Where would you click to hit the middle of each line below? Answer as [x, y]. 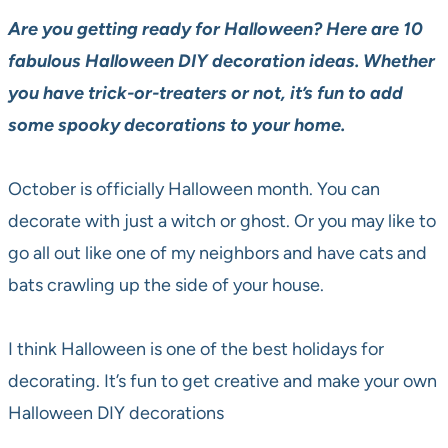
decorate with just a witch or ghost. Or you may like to [222, 221]
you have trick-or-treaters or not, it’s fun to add [205, 93]
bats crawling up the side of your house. [166, 285]
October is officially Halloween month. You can [194, 189]
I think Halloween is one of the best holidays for [196, 349]
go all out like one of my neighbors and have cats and [217, 253]
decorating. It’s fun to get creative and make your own [222, 381]
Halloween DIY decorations [116, 413]
